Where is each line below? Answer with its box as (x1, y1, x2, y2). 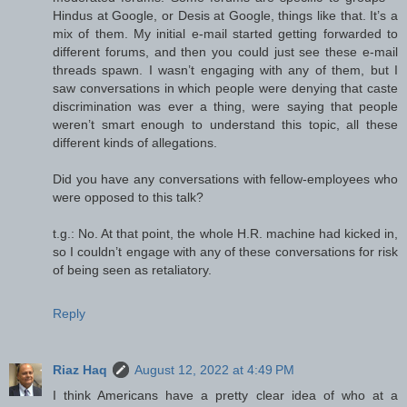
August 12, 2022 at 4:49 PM (134, 362, 294, 378)
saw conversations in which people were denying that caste (53, 81, 398, 96)
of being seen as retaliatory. (53, 263, 212, 278)
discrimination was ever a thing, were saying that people (53, 99, 398, 114)
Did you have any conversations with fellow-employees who (53, 172, 398, 187)
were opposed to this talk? (53, 190, 203, 205)
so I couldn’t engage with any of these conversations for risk (53, 244, 398, 260)
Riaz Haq (53, 362, 107, 378)
